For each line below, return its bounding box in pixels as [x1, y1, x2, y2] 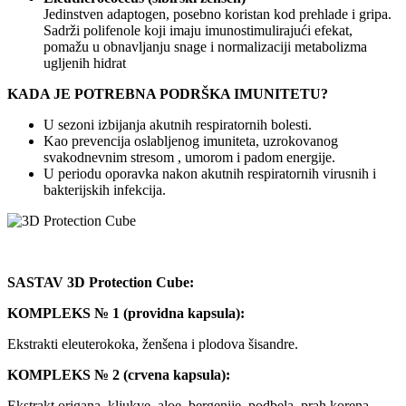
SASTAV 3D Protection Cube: [7, 274, 194, 290]
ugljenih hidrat [43, 54, 126, 71]
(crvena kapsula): [123, 366, 230, 382]
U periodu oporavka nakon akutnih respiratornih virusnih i [43, 165, 376, 181]
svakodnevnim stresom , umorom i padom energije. [43, 149, 335, 165]
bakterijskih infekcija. [43, 181, 166, 198]
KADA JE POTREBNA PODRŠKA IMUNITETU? [7, 85, 328, 101]
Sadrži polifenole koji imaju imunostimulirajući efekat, [43, 22, 353, 38]
